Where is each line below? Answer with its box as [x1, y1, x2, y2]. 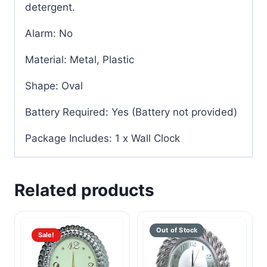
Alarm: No [25, 27, 73, 39]
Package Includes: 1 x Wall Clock [25, 132, 180, 144]
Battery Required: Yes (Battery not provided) [25, 105, 237, 118]
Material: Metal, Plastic [25, 53, 134, 66]
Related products [14, 179, 154, 200]
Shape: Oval [25, 79, 83, 92]
